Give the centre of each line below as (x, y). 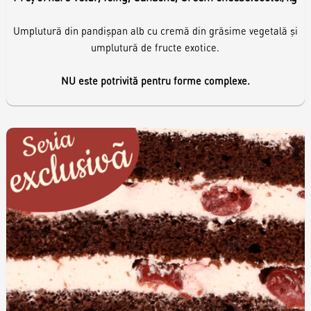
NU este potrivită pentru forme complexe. (155, 80)
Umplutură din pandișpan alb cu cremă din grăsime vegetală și (155, 30)
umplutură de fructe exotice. (155, 47)
